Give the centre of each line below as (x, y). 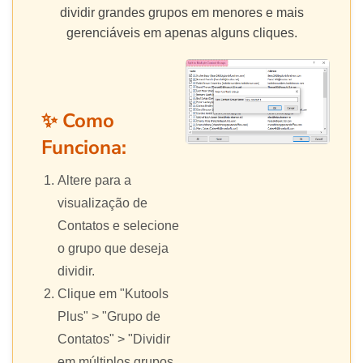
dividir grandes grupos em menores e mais (181, 13)
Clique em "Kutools (113, 294)
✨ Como (78, 121)
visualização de (102, 203)
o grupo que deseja (113, 249)
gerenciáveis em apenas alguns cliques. (181, 33)
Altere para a (94, 181)
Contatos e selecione (118, 226)
